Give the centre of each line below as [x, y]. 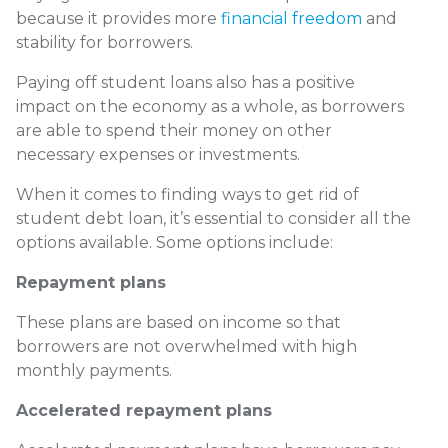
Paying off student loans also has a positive [185, 83]
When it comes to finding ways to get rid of [187, 195]
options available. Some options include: [174, 243]
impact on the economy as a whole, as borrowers [210, 107]
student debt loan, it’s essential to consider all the [213, 219]
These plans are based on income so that [178, 323]
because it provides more [118, 19]
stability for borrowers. [104, 43]
